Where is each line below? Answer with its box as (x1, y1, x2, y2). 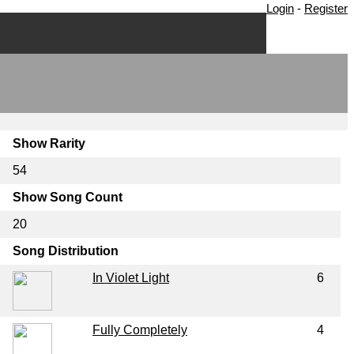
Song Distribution (12, 243, 119, 258)
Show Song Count (12, 190, 122, 204)
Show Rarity (12, 136, 85, 150)
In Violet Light (92, 270, 169, 284)
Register (304, 2, 348, 16)
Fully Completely (92, 322, 187, 337)
